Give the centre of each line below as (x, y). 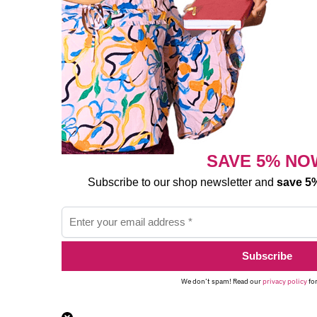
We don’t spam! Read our (222, 281)
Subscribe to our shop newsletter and (182, 182)
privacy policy (285, 281)
